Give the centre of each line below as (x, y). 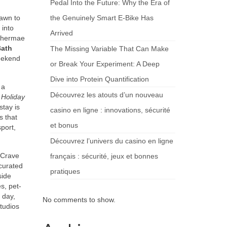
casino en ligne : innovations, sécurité (110, 110)
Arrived (61, 33)
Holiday (13, 97)
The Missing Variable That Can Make (109, 49)
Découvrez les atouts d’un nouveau (106, 95)
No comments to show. (79, 200)
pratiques (65, 171)
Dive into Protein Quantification (99, 79)
